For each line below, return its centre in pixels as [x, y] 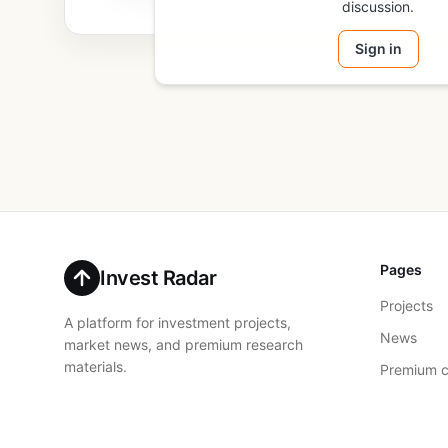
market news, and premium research [183, 344]
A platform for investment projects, [177, 322]
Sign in [378, 48]
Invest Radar [158, 278]
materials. [95, 366]
